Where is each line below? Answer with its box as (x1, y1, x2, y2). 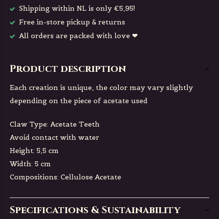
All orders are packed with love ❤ (17, 31, 138, 40)
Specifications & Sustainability (10, 203, 180, 217)
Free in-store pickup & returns (17, 18, 125, 26)
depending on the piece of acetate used (10, 96, 148, 105)
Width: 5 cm (10, 159, 51, 168)
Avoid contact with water (10, 133, 99, 142)
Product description (10, 62, 126, 75)
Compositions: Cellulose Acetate (10, 173, 121, 181)
